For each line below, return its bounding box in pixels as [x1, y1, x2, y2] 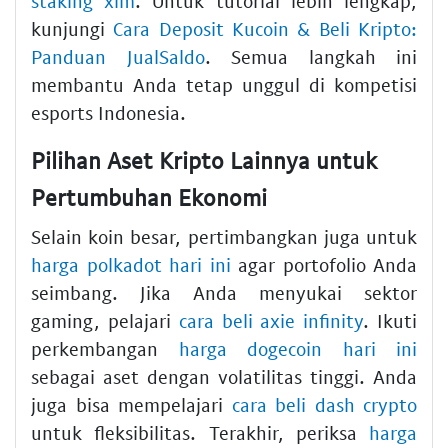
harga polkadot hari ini [31, 253, 231, 277]
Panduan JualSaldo [31, 44, 205, 68]
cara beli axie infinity [178, 309, 364, 333]
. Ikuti [363, 309, 418, 333]
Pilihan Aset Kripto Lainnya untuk [31, 145, 377, 174]
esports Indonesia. [31, 100, 186, 124]
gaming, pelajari [31, 309, 179, 333]
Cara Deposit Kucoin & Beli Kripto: [113, 16, 418, 40]
